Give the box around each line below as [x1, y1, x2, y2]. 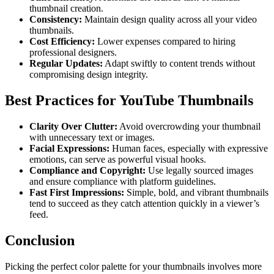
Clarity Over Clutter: [29, 121, 117, 132]
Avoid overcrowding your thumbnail [117, 121, 261, 132]
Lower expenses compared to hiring [95, 36, 235, 47]
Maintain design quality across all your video [82, 14, 257, 25]
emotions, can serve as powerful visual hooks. [29, 154, 206, 165]
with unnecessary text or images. [29, 132, 155, 143]
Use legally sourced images [146, 165, 253, 176]
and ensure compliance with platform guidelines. [29, 176, 216, 187]
